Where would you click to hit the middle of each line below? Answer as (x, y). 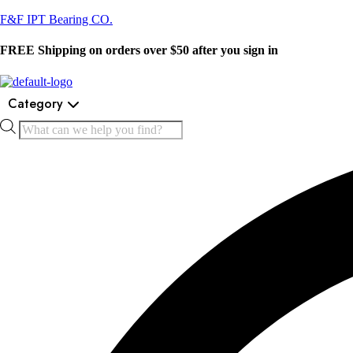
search (34, 139)
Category (35, 103)
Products (40, 124)
